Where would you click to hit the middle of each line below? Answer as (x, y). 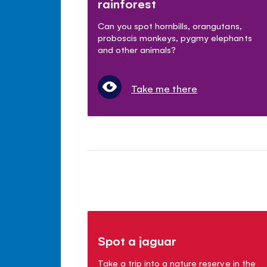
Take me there (164, 88)
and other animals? (137, 49)
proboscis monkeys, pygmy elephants (175, 37)
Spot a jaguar (137, 240)
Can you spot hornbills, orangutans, (170, 25)
